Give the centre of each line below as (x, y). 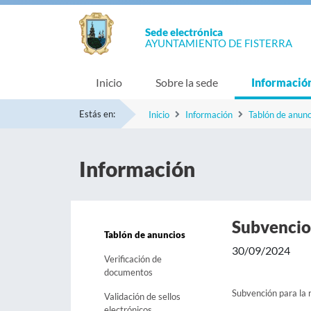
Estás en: (97, 114)
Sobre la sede (187, 82)
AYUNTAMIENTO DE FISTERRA (219, 43)
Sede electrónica (184, 32)
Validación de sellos (142, 296)
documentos (128, 272)
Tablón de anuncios (145, 235)
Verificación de (133, 259)
